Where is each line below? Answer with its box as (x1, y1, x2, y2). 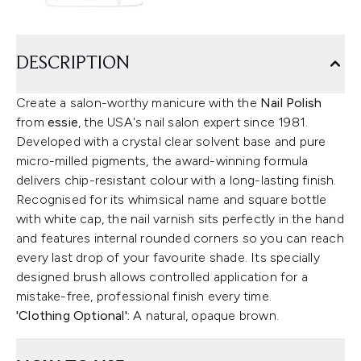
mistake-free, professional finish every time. (16, 288, 272, 304)
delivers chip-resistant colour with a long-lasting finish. (16, 172, 337, 188)
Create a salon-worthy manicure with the (16, 95, 260, 110)
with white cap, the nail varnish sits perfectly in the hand (16, 211, 344, 226)
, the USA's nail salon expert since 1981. (78, 114, 309, 130)
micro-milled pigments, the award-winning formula (16, 153, 309, 168)
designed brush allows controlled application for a (16, 269, 309, 284)
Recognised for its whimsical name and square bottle (16, 192, 327, 207)
